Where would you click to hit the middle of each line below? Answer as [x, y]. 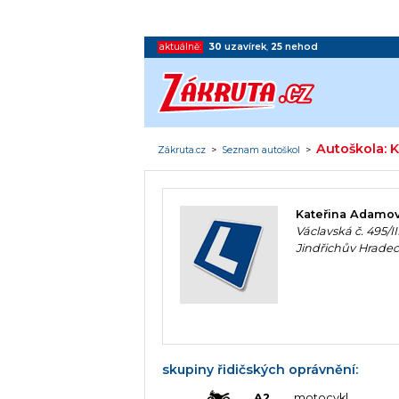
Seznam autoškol [261, 150]
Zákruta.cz [182, 150]
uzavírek [246, 46]
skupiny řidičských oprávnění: [261, 369]
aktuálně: [181, 46]
